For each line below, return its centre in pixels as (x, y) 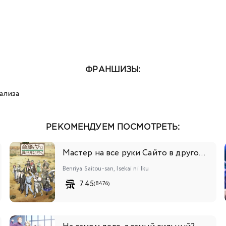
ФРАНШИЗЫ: (113, 70)
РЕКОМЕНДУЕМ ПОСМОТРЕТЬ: (113, 127)
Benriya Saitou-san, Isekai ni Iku (106, 168)
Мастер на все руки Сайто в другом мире (202, 153)
